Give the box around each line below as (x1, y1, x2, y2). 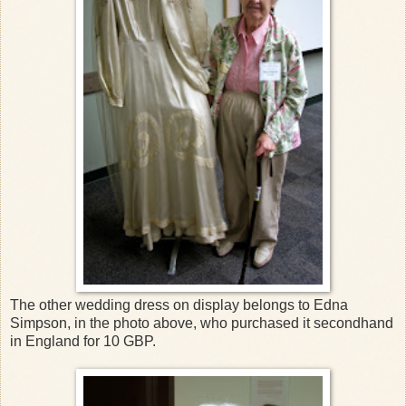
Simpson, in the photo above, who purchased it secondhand (10, 314, 393, 331)
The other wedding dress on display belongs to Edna (10, 296, 348, 313)
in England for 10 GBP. (10, 333, 159, 349)
